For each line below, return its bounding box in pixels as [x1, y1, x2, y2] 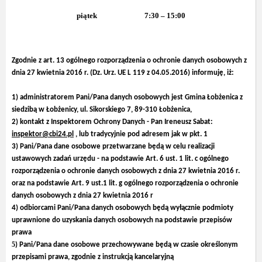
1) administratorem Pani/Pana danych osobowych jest [12, 93, 185, 101]
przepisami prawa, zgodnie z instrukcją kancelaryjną [12, 253, 174, 261]
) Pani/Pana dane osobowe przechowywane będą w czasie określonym [15, 240, 238, 249]
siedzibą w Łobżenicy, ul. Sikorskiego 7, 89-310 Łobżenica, [12, 105, 192, 113]
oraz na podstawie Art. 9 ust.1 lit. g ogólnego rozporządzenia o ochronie [12, 179, 239, 187]
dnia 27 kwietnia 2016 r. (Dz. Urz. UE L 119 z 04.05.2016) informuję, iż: [12, 68, 234, 77]
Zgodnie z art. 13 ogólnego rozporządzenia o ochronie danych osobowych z [12, 56, 247, 64]
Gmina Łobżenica [185, 93, 238, 101]
